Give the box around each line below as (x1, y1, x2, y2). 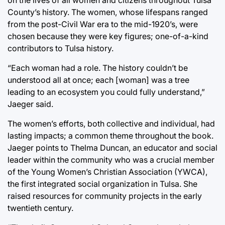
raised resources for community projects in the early (8, 190, 202, 201)
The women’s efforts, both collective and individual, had (8, 118, 215, 129)
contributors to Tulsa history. (8, 43, 114, 53)
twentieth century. (8, 202, 73, 213)
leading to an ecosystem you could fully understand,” (8, 86, 205, 97)
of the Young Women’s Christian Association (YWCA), (8, 166, 207, 177)
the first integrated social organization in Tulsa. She (8, 178, 197, 189)
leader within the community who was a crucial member (8, 154, 214, 165)
